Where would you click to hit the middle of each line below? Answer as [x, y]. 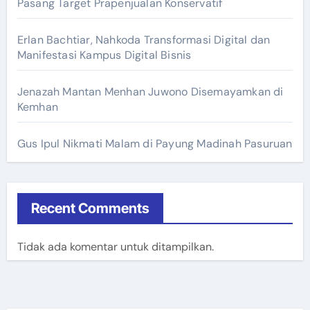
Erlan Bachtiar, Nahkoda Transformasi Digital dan [144, 39]
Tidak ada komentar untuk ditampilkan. [115, 246]
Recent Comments [90, 208]
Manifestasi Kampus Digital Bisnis [104, 55]
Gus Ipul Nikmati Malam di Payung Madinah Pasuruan [155, 143]
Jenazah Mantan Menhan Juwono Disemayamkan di [150, 91]
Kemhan [37, 107]
